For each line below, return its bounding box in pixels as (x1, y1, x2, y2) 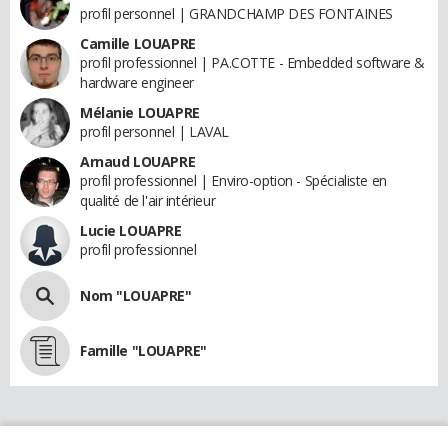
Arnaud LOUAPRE (80, 151, 196, 171)
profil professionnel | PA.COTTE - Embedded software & (80, 52, 425, 72)
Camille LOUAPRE (80, 33, 196, 53)
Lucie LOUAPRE (80, 220, 182, 240)
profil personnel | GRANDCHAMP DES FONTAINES (80, 3, 393, 23)
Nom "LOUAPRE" (80, 285, 192, 305)
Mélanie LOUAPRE (80, 102, 200, 122)
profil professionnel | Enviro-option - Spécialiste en (80, 170, 387, 190)
